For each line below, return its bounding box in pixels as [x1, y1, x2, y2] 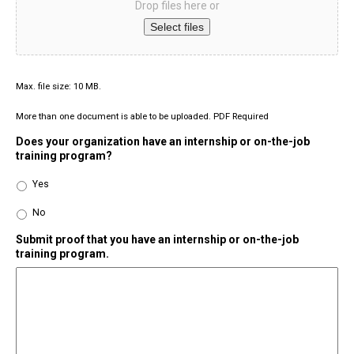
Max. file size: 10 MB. [16, 81, 101, 92]
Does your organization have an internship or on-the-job [16, 135, 310, 149]
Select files [150, 21, 204, 34]
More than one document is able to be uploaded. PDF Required [16, 111, 269, 122]
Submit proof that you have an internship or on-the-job [16, 233, 299, 247]
